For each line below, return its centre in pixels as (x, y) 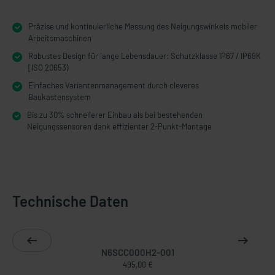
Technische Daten (70, 201)
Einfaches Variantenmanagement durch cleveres (114, 85)
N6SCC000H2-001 (137, 252)
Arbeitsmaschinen (60, 38)
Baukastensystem (60, 97)
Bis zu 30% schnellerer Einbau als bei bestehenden (115, 115)
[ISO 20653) (48, 68)
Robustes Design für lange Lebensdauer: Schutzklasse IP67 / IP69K (145, 56)
